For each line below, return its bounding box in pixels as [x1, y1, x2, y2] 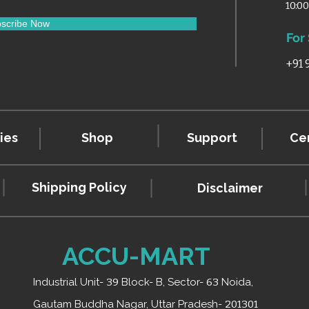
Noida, [219, 276, 253, 288]
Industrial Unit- [33, 276, 106, 288]
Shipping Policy [31, 180, 127, 195]
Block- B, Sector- [119, 276, 206, 288]
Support [186, 130, 237, 145]
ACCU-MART [61, 241, 210, 270]
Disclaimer [197, 181, 263, 195]
